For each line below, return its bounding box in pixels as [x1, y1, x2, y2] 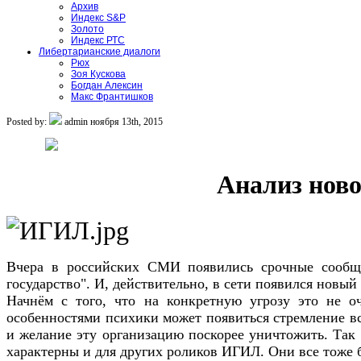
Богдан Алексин [71, 80, 143, 91]
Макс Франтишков [71, 91, 153, 102]
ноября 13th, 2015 [90, 116, 163, 127]
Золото [71, 23, 104, 35]
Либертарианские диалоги [39, 46, 160, 57]
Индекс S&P [71, 12, 126, 23]
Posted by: [6, 116, 49, 127]
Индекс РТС [71, 35, 125, 46]
